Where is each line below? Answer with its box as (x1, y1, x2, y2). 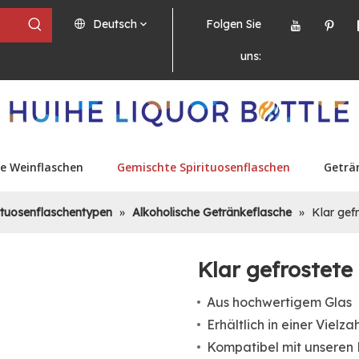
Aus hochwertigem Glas (207, 294, 353, 310)
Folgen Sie (205, 17, 261, 31)
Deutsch (93, 17, 138, 31)
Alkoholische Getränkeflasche (132, 205, 292, 220)
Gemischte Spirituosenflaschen (117, 159, 290, 175)
